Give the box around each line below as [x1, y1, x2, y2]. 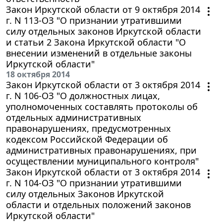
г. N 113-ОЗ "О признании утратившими [6, 14, 182, 26]
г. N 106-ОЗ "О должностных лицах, [6, 89, 160, 102]
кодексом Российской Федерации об [6, 133, 168, 145]
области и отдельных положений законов [6, 198, 191, 211]
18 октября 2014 [6, 68, 70, 80]
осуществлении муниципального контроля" [6, 155, 199, 167]
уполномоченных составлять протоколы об [6, 100, 198, 112]
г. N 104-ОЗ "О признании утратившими [6, 176, 182, 189]
